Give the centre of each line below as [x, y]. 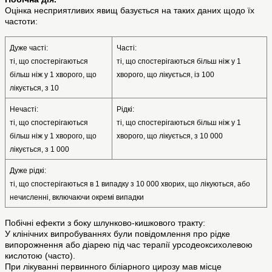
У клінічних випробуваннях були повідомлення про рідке [117, 234]
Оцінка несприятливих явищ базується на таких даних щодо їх [130, 11]
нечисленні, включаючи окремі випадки [76, 198]
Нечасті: [24, 110]
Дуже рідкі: [28, 171]
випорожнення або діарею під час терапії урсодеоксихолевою [129, 245]
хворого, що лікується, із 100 [165, 75]
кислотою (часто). [40, 256]
